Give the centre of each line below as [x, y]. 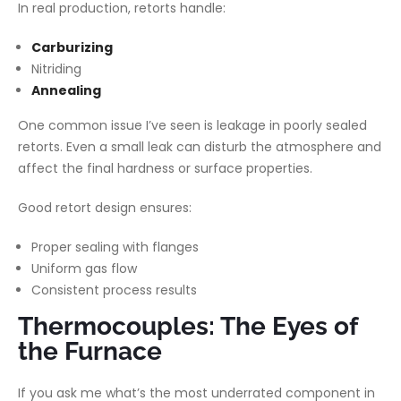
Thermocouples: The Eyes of [188, 326]
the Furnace [90, 351]
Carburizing [72, 47]
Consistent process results [114, 290]
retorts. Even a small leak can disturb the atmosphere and [200, 147]
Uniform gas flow [84, 269]
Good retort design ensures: [105, 208]
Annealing [66, 90]
